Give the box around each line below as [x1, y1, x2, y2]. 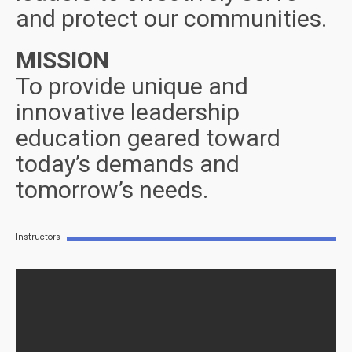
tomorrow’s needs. [16, 175, 214, 203]
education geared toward [16, 123, 280, 152]
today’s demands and [16, 149, 240, 178]
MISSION [16, 46, 109, 74]
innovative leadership [16, 97, 240, 126]
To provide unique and [16, 71, 248, 100]
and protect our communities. [16, 4, 332, 32]
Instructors [16, 230, 60, 243]
